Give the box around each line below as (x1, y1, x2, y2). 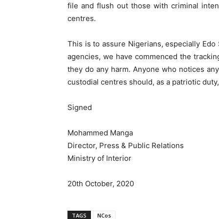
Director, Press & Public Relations (67, 141, 184, 151)
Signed (67, 103, 92, 112)
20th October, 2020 (67, 179, 134, 189)
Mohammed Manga (67, 128, 133, 138)
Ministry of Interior (67, 153, 131, 163)
